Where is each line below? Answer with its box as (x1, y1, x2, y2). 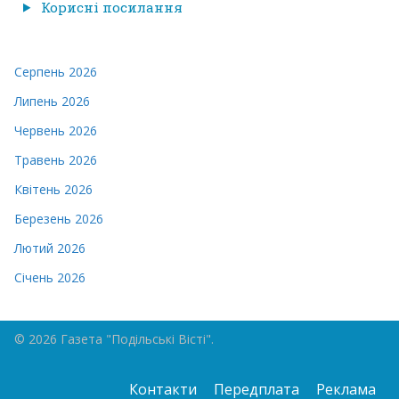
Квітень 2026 (14, 180, 93, 198)
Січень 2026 (14, 268, 85, 286)
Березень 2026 (14, 209, 103, 227)
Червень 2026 (14, 121, 97, 139)
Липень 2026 (14, 92, 90, 110)
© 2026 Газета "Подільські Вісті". (14, 330, 217, 347)
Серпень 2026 (14, 62, 97, 80)
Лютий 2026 (14, 239, 85, 256)
